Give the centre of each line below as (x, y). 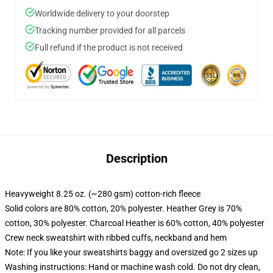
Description (136, 158)
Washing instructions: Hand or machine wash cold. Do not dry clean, (133, 267)
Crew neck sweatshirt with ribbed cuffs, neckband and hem (116, 238)
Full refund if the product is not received (109, 48)
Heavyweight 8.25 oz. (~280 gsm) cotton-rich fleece (103, 194)
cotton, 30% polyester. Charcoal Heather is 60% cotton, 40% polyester (135, 223)
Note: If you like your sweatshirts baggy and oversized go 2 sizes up (131, 252)
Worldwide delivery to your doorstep (102, 13)
